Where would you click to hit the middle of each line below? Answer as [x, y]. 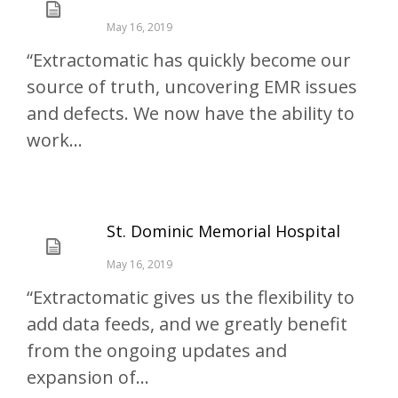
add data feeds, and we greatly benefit [187, 324]
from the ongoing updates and [157, 350]
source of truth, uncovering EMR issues [192, 87]
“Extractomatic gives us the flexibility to [191, 297]
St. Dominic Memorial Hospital [223, 231]
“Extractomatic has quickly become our [189, 60]
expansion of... [88, 377]
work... [55, 140]
